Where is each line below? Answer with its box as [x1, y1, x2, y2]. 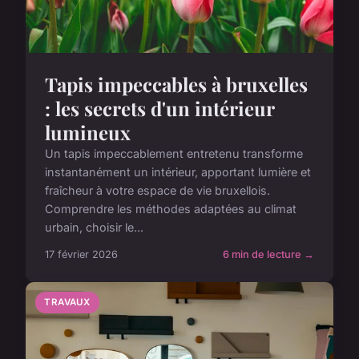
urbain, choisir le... [45, 220, 143, 234]
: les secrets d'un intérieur [45, 95, 274, 121]
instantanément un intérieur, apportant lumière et [45, 164, 311, 179]
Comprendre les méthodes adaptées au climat [45, 201, 296, 216]
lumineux [45, 119, 131, 145]
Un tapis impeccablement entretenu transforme [45, 146, 303, 160]
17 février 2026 [45, 248, 118, 260]
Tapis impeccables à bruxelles [45, 71, 308, 97]
